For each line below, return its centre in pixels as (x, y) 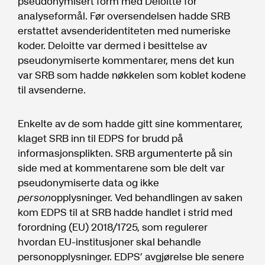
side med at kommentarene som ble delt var (121, 168)
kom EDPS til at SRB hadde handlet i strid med (125, 212)
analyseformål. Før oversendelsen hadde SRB (124, 16)
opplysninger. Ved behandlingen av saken (147, 197)
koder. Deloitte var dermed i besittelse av (112, 45)
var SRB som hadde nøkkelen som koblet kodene (132, 75)
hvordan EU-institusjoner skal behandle (109, 242)
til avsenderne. (52, 90)
